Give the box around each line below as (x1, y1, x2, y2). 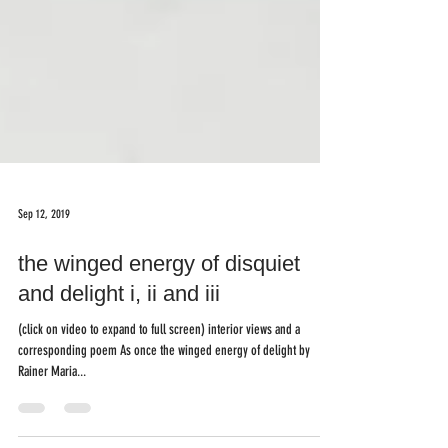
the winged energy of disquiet (18, 291, 300, 317)
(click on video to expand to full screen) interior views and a (18, 361, 300, 379)
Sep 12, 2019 (18, 247, 70, 262)
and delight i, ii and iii (18, 321, 220, 347)
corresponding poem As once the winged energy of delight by (18, 382, 310, 400)
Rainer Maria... (18, 403, 86, 421)
